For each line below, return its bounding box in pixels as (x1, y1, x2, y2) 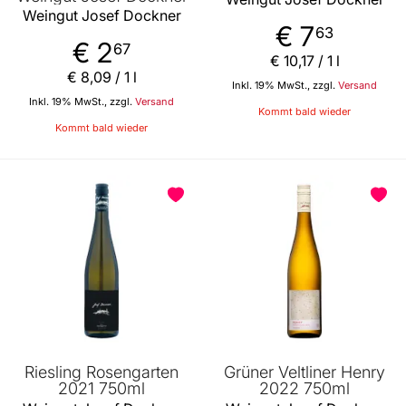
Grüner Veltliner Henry (224, 362, 385, 382)
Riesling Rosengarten (24, 362, 179, 382)
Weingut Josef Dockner (22, 6, 181, 25)
